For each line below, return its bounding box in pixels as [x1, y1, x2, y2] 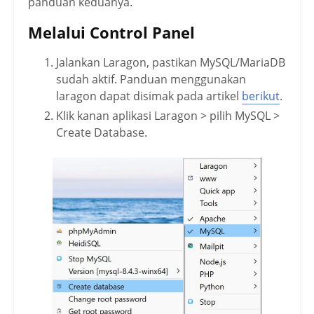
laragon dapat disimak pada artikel [56, 88, 242, 104]
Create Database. [56, 124, 147, 140]
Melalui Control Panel [28, 21, 195, 43]
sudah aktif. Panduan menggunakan [56, 71, 246, 87]
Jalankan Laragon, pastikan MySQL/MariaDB [56, 54, 285, 70]
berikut [242, 88, 280, 104]
